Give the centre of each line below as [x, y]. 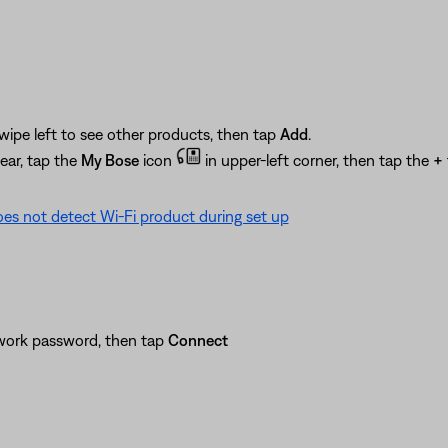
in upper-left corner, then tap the [316, 159]
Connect [197, 339]
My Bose [109, 159]
